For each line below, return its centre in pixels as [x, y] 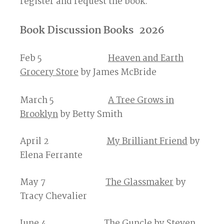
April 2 [63, 142]
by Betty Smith [90, 115]
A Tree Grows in [141, 101]
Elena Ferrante [51, 156]
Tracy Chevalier [53, 197]
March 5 [64, 101]
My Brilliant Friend [147, 142]
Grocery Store [49, 73]
